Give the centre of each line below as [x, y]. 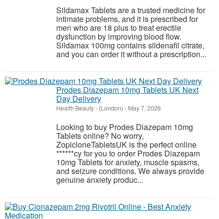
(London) [111, 108]
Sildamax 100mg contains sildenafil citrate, [130, 45]
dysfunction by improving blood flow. [119, 36]
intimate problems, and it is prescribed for [127, 19]
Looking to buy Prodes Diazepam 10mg [125, 127]
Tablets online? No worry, [100, 136]
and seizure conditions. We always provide [130, 171]
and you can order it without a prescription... [131, 54]
